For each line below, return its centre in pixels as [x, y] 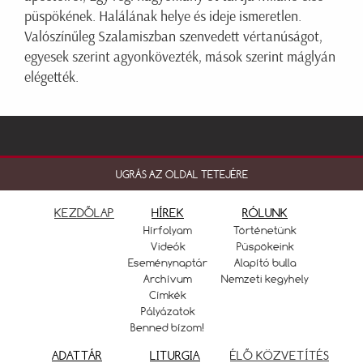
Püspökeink [265, 247]
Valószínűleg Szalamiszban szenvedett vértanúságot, [173, 37]
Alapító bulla [265, 263]
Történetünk [265, 231]
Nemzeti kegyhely [265, 279]
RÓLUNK [265, 213]
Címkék [168, 295]
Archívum [168, 279]
